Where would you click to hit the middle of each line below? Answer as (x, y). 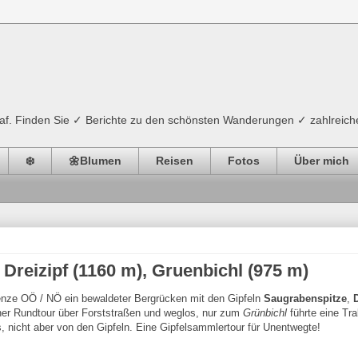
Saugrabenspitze (305, 298)
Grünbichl (265, 312)
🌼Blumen (95, 161)
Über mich (322, 161)
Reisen (175, 161)
